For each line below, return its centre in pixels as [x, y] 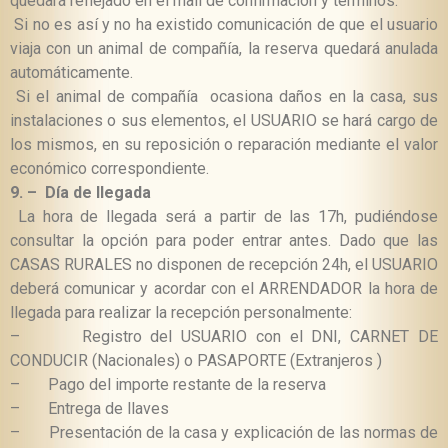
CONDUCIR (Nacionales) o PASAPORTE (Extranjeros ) [196, 361]
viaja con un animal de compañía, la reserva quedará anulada [224, 49]
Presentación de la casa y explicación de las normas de [243, 433]
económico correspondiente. [109, 169]
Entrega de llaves [108, 409]
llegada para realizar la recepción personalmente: [181, 313]
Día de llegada [98, 193]
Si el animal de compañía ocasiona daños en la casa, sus [224, 97]
